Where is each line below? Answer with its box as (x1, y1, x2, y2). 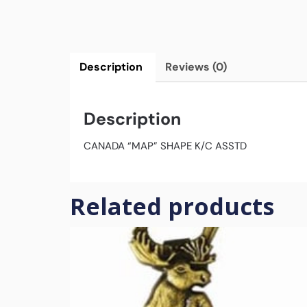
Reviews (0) (164, 59, 227, 74)
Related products (70, 191, 274, 223)
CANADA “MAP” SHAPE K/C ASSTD (84, 138, 247, 153)
